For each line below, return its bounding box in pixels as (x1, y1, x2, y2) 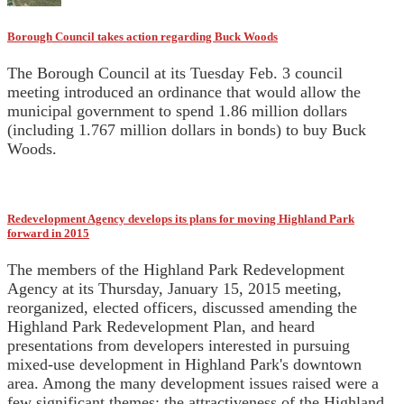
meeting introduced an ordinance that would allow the (7, 83, 361, 102)
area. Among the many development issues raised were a (7, 373, 379, 392)
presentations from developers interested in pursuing (7, 335, 350, 354)
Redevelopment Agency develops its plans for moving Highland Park (7, 211, 354, 225)
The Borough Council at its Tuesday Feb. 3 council (7, 64, 343, 83)
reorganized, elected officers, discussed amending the (7, 298, 357, 317)
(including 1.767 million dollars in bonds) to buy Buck (7, 121, 366, 140)
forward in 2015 (7, 225, 89, 240)
